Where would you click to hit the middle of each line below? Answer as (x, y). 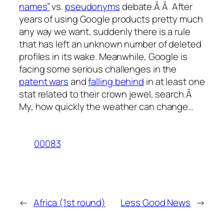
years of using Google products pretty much (111, 19)
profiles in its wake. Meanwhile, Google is (103, 56)
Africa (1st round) (69, 203)
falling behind (116, 81)
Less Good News (156, 203)
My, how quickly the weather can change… (106, 106)
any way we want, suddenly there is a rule (105, 31)
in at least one (174, 81)
